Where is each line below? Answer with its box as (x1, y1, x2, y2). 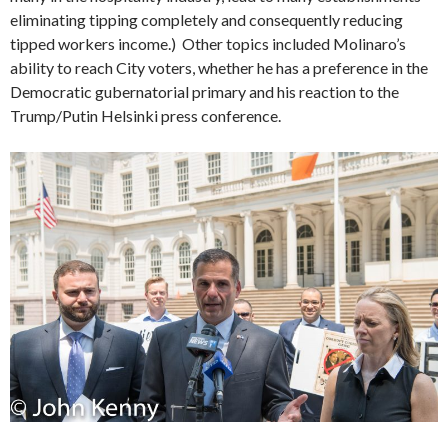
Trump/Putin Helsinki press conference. (10, 105, 281, 125)
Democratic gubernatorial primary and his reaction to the (10, 81, 399, 101)
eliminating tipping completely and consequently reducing (10, 9, 403, 29)
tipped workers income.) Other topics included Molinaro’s (10, 33, 406, 53)
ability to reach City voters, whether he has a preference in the (10, 57, 428, 77)
